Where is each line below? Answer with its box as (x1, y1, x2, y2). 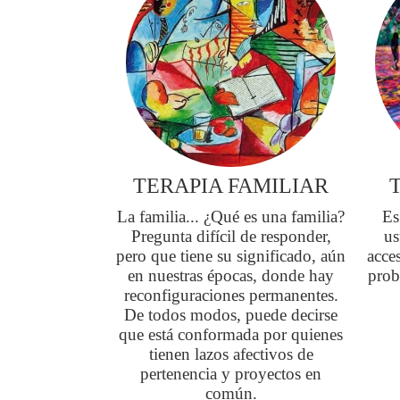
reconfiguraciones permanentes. (123, 286, 338, 304)
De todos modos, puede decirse (124, 305, 338, 324)
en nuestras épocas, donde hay (128, 266, 335, 285)
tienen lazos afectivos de (148, 345, 313, 363)
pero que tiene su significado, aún (116, 246, 346, 265)
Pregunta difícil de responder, (130, 227, 331, 246)
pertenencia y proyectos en (140, 364, 322, 383)
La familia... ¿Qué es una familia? (117, 207, 346, 226)
